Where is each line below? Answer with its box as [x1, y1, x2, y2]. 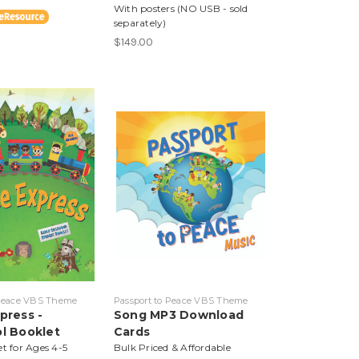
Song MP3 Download [113, 307, 244, 322]
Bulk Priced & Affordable [113, 341, 231, 353]
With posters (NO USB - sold [113, 2, 248, 14]
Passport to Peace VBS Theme [113, 294, 248, 306]
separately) [113, 16, 167, 29]
